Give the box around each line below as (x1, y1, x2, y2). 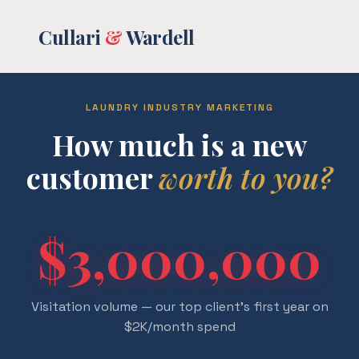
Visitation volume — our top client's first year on (30, 298, 329, 315)
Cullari (38, 23, 105, 50)
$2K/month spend (123, 318, 236, 335)
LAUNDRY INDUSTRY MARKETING (85, 101, 274, 114)
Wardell (122, 23, 195, 50)
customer (26, 158, 159, 196)
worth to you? (159, 158, 333, 196)
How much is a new (52, 125, 307, 163)
